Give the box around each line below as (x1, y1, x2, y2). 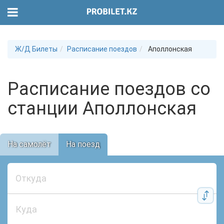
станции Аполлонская (7, 98, 196, 119)
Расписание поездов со (7, 78, 210, 99)
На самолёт (7, 139, 51, 149)
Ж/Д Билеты (15, 45, 57, 53)
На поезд (66, 139, 100, 149)
